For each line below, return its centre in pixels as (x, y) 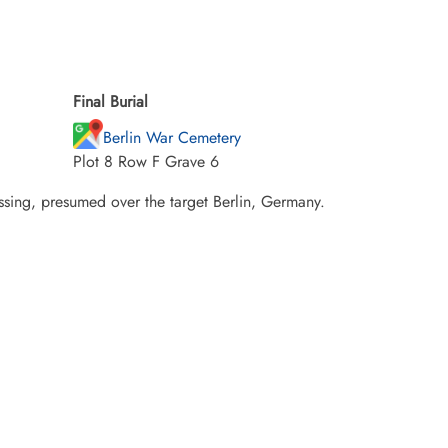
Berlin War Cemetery (172, 137)
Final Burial (110, 101)
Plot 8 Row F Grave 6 (146, 161)
